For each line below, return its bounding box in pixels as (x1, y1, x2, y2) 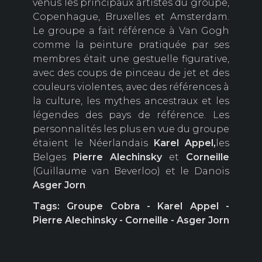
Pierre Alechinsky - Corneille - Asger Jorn (33, 215, 229, 226)
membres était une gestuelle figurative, (33, 53, 229, 65)
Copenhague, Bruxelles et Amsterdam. (33, 11, 229, 23)
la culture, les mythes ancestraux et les (33, 95, 229, 107)
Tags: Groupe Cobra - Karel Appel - (33, 201, 229, 212)
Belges (33, 151, 73, 163)
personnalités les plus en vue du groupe (33, 123, 229, 135)
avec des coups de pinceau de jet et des (33, 67, 229, 79)
